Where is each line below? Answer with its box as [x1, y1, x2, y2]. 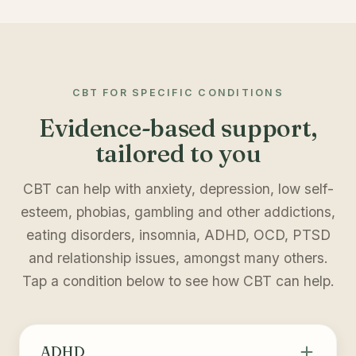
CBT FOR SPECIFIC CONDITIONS [72, 87, 284, 99]
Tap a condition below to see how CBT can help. [21, 273, 335, 290]
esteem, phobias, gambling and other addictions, [21, 203, 335, 221]
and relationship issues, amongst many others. [28, 250, 328, 267]
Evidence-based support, [38, 113, 317, 144]
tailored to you [95, 138, 261, 169]
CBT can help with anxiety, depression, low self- [22, 180, 334, 198]
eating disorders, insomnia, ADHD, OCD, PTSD [25, 226, 331, 244]
